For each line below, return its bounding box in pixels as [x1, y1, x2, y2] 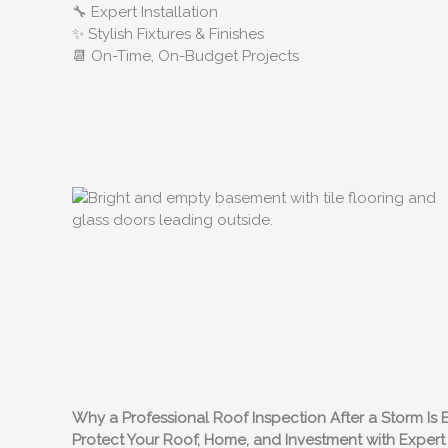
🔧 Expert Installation [72, 2, 218, 21]
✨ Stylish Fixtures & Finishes [72, 24, 264, 43]
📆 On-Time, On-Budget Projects [72, 46, 299, 65]
